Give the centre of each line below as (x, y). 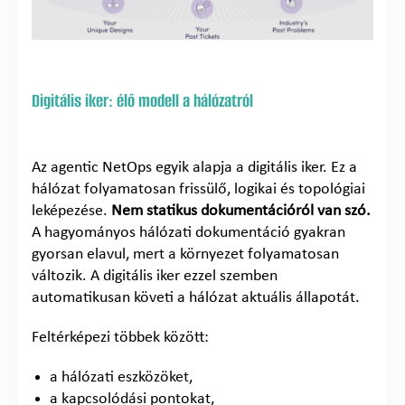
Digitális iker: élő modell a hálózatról (142, 100)
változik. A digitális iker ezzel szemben (155, 276)
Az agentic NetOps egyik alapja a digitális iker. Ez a (194, 167)
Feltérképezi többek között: (120, 337)
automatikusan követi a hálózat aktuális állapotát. (196, 297)
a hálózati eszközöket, (121, 377)
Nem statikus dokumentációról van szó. (241, 211)
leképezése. (71, 211)
